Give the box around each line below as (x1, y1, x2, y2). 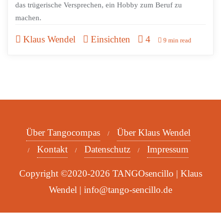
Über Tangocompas (26, 127, 100, 138)
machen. (15, 14, 41, 22)
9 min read (162, 37, 191, 44)
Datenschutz (84, 144, 130, 155)
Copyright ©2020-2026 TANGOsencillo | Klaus (19, 168, 202, 179)
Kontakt (37, 144, 68, 155)
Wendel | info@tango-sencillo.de (49, 184, 172, 195)
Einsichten (88, 34, 130, 45)
